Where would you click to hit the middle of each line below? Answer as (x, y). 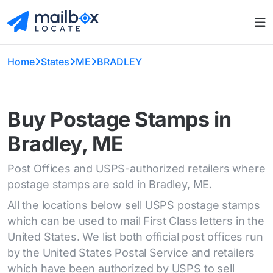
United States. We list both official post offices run (135, 237)
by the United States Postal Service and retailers (131, 253)
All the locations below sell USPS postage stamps (134, 205)
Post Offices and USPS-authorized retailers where (136, 169)
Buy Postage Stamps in (119, 119)
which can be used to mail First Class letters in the (136, 221)
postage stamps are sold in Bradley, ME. (110, 185)
